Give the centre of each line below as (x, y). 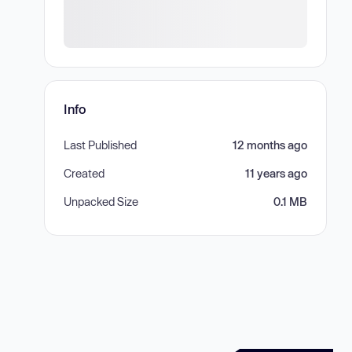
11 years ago (276, 173)
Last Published (100, 145)
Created (84, 173)
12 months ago (270, 145)
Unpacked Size (101, 202)
